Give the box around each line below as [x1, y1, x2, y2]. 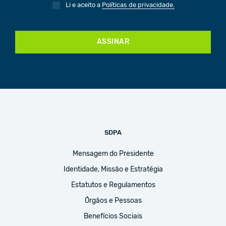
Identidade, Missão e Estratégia [63, 166, 163, 174]
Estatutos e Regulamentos [71, 182, 155, 189]
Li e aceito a [66, 2, 102, 9]
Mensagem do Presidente [72, 150, 154, 158]
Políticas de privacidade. [102, 2, 175, 9]
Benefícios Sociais [84, 213, 142, 220]
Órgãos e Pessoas [84, 197, 142, 205]
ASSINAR [96, 38, 130, 46]
